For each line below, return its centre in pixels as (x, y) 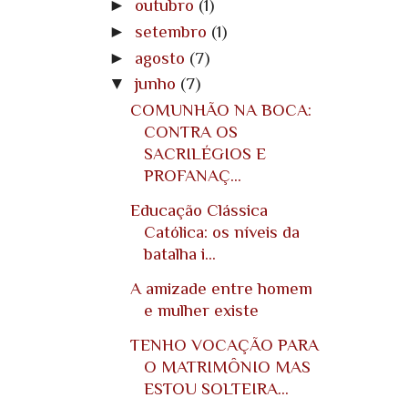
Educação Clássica (199, 210)
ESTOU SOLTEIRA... (217, 389)
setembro (173, 31)
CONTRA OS (191, 132)
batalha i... (180, 254)
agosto (162, 57)
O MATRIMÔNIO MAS (228, 367)
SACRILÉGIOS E (205, 154)
